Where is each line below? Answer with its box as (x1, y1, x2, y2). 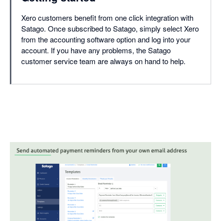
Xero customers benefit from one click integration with (21, 12, 193, 23)
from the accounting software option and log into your (21, 34, 190, 45)
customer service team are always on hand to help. (21, 56, 185, 67)
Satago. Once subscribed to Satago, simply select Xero (21, 23, 199, 34)
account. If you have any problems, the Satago (21, 45, 171, 56)
